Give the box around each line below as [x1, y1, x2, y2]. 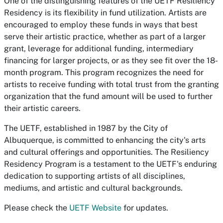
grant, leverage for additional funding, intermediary [4, 44, 194, 53]
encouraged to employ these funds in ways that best [4, 20, 198, 29]
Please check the [4, 203, 69, 213]
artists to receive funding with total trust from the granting [4, 80, 219, 89]
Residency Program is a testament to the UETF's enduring [4, 159, 217, 169]
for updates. [121, 203, 168, 213]
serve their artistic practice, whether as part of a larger [4, 32, 206, 41]
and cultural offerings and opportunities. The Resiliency [4, 147, 209, 157]
